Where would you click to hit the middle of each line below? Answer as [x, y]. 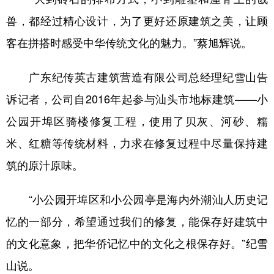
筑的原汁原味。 [45, 165]
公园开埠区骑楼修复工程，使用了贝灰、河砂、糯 [137, 120]
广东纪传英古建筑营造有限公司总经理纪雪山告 [137, 76]
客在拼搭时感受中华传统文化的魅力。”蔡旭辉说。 [129, 42]
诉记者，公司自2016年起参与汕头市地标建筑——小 [137, 98]
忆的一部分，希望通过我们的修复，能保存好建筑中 [137, 221]
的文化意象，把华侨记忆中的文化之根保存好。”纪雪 [137, 243]
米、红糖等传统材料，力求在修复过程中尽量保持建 [137, 143]
